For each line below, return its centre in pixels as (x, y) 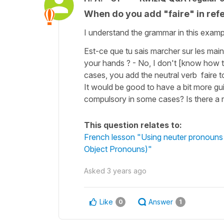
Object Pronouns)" (118, 149)
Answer (161, 201)
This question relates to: (133, 125)
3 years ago (127, 170)
